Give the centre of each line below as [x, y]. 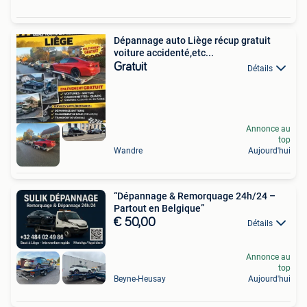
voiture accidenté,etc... [164, 53]
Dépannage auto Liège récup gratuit [192, 41]
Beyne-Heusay [140, 279]
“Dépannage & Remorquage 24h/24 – [195, 196]
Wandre [128, 150]
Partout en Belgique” [159, 208]
